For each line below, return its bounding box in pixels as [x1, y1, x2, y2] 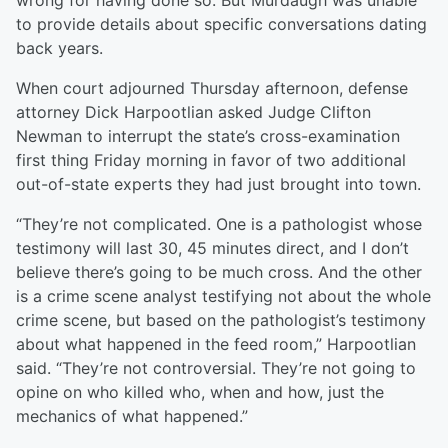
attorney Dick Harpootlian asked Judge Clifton [16, 102, 371, 123]
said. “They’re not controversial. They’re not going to [16, 358, 416, 379]
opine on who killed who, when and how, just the [16, 382, 384, 403]
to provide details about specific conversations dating [16, 14, 427, 35]
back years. [16, 38, 103, 59]
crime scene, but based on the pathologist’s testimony [16, 310, 426, 331]
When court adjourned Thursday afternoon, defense [16, 78, 408, 99]
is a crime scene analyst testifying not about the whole [16, 286, 431, 307]
